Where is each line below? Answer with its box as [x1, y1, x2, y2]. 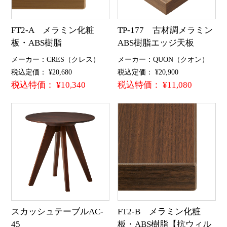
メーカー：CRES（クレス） [11, 55, 100, 64]
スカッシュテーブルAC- [11, 206, 103, 216]
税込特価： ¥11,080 [118, 80, 193, 90]
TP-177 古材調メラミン [118, 25, 213, 35]
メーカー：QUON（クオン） [118, 55, 209, 64]
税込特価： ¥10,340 [11, 80, 86, 90]
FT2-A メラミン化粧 [11, 25, 94, 35]
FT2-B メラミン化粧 [118, 206, 201, 216]
